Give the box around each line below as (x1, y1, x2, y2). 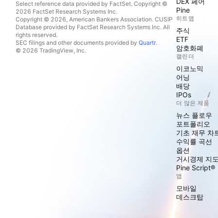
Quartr (139, 39, 156, 46)
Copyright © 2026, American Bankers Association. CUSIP (16, 16, 173, 23)
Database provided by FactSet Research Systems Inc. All (16, 23, 170, 31)
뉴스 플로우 (176, 111, 212, 119)
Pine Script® (176, 163, 215, 172)
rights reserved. (16, 31, 57, 38)
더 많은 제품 (176, 99, 210, 107)
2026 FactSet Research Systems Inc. (16, 8, 117, 15)
